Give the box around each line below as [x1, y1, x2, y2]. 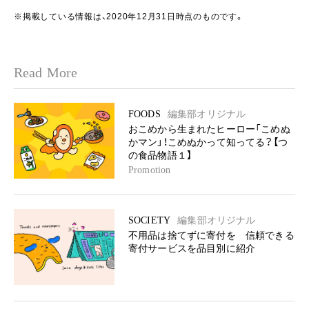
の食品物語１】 [128, 150, 192, 161]
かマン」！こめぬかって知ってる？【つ [128, 137, 288, 148]
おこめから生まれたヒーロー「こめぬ [128, 124, 290, 134]
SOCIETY [128, 215, 171, 226]
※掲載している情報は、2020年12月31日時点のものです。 [14, 12, 244, 21]
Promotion [128, 165, 171, 175]
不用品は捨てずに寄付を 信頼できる [128, 230, 295, 241]
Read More [14, 65, 78, 80]
